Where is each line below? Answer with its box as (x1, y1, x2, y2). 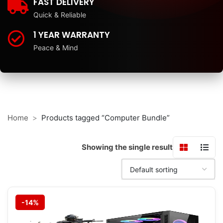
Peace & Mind (33, 43, 78, 52)
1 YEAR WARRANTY (33, 29, 110, 41)
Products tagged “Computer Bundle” (41, 113, 170, 122)
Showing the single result (82, 142, 173, 152)
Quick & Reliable (33, 10, 86, 19)
